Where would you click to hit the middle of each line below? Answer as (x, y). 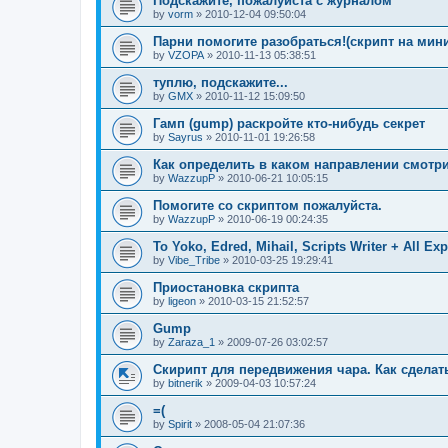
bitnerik (185, 383)
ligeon (182, 301)
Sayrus (185, 137)
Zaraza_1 (191, 342)
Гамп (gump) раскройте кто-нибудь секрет (289, 124)
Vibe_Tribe (194, 260)
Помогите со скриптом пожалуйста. (267, 206)
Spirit (180, 424)
